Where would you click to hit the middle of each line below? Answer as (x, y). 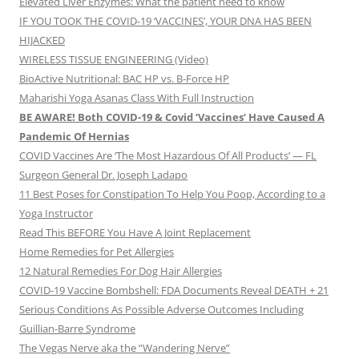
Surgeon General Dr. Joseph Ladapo (103, 175)
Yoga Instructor (56, 214)
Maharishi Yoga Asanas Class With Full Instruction (137, 98)
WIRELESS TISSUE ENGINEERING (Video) (114, 60)
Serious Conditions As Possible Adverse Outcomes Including (161, 310)
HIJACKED (42, 40)
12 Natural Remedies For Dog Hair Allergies (121, 271)
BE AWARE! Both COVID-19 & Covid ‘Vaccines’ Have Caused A (172, 117)
